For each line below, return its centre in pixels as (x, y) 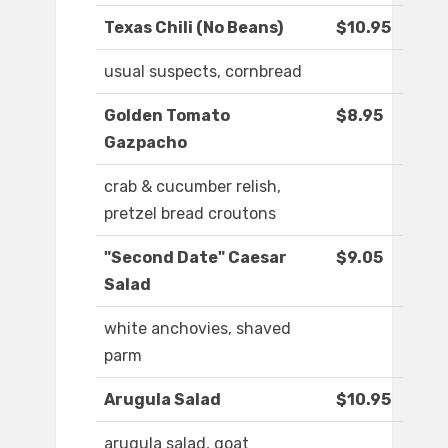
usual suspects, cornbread (203, 72)
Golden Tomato (167, 116)
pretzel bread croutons (190, 214)
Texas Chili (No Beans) (193, 28)
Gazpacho (145, 143)
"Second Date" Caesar (195, 258)
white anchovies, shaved (197, 329)
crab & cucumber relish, (192, 187)
